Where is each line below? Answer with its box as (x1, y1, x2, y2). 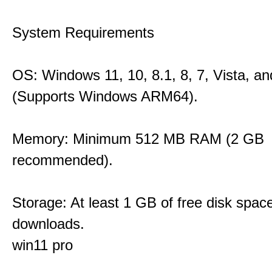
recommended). (12, 152, 113, 168)
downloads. (12, 216, 84, 232)
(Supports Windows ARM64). (12, 88, 198, 104)
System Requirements (12, 24, 154, 41)
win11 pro (12, 237, 73, 253)
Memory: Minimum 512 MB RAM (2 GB (12, 131, 264, 147)
